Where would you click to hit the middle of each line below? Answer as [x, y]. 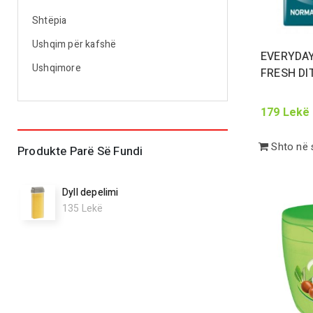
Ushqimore [57, 68]
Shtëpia [50, 21]
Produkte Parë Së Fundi [80, 151]
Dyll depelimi [90, 192]
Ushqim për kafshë [74, 44]
